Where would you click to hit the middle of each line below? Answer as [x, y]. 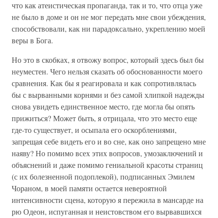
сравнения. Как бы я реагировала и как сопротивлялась [104, 83]
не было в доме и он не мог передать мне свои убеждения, [109, 17]
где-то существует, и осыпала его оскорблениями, [94, 130]
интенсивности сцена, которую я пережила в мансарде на [108, 200]
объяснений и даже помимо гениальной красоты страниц [107, 165]
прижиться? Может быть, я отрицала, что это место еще [104, 118]
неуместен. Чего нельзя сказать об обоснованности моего [107, 71]
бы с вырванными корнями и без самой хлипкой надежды [108, 95]
